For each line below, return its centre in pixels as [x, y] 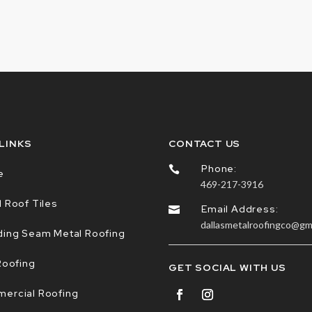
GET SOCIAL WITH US [227, 267]
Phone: [219, 168]
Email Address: [240, 209]
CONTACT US [205, 143]
